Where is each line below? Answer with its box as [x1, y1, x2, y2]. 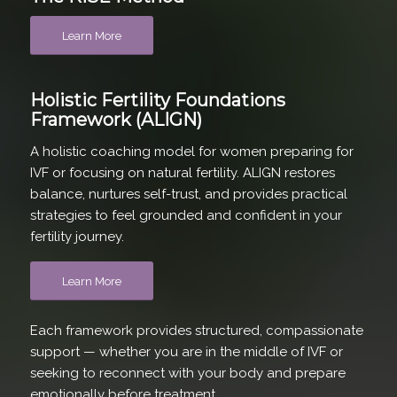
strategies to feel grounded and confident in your [29, 206, 342, 223]
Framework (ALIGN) [29, 109, 202, 131]
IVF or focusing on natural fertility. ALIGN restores [29, 164, 335, 181]
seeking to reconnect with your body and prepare [29, 365, 346, 382]
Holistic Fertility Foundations [29, 90, 285, 112]
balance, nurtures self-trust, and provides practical [29, 185, 347, 202]
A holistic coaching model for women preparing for [29, 143, 354, 160]
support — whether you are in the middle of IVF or [29, 344, 343, 361]
